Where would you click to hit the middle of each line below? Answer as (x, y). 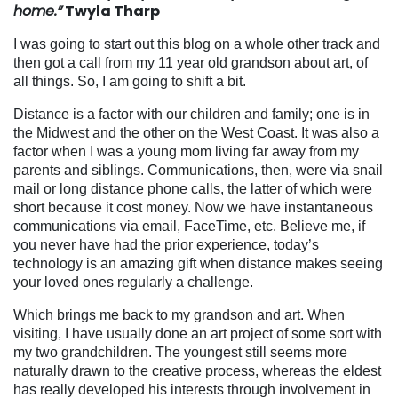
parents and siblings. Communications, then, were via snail (198, 170)
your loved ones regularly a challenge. (133, 282)
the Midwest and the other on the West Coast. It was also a (196, 132)
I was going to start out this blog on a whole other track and (197, 44)
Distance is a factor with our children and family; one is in (191, 114)
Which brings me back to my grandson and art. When (179, 314)
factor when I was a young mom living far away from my (186, 151)
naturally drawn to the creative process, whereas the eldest (197, 370)
